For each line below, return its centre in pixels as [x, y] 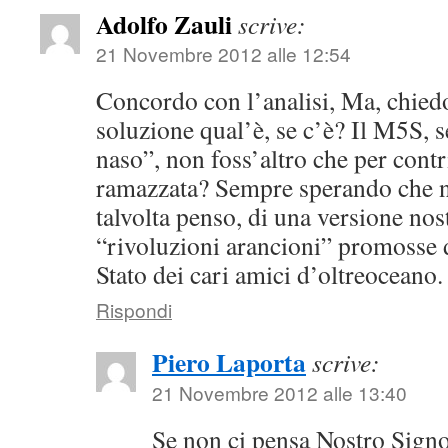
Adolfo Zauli [164, 24]
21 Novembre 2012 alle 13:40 [279, 392]
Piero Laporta [229, 362]
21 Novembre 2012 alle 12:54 [223, 53]
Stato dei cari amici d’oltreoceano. [269, 274]
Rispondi [134, 309]
